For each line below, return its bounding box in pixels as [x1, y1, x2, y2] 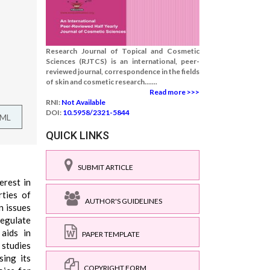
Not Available [61, 98, 105, 107]
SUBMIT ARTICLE [73, 163, 133, 172]
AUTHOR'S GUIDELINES [80, 196, 162, 206]
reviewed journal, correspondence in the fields [46, 67, 199, 76]
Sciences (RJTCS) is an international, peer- [46, 57, 199, 66]
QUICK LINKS [46, 129, 109, 142]
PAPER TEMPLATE [77, 230, 140, 239]
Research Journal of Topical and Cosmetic [46, 46, 199, 55]
